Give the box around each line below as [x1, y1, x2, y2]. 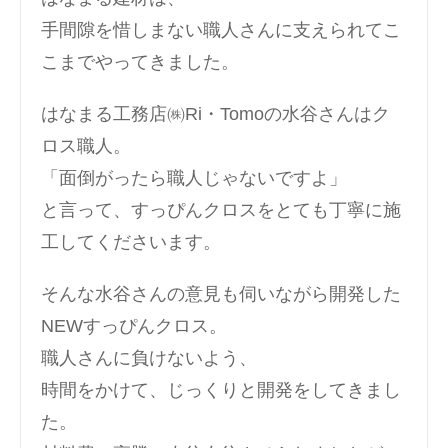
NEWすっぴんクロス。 [41, 315, 227, 336]
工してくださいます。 [41, 231, 221, 252]
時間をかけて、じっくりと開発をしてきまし [41, 379, 401, 400]
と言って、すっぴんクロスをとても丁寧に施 [41, 199, 401, 220]
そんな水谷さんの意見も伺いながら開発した [41, 283, 401, 304]
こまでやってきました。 [41, 51, 239, 72]
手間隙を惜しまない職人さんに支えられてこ [41, 19, 401, 40]
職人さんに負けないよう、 [41, 347, 257, 368]
